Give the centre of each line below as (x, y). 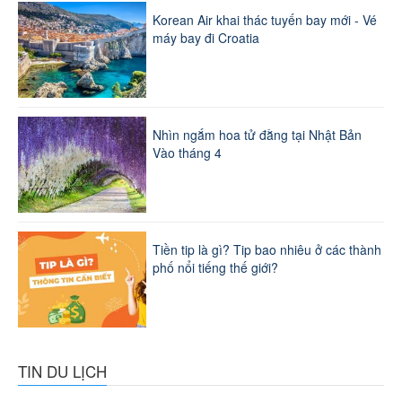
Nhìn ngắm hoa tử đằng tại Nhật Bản (257, 134)
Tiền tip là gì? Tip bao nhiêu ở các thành (267, 249)
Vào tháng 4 (187, 152)
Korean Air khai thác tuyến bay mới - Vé (264, 19)
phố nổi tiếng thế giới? (215, 267)
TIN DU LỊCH (62, 371)
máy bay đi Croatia (205, 37)
